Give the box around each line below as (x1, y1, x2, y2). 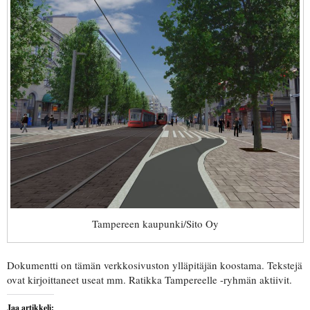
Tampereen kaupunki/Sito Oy (91, 216, 219, 230)
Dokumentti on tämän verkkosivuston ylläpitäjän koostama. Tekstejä (7, 258, 302, 273)
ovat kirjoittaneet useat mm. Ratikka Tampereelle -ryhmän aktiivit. (7, 273, 292, 287)
